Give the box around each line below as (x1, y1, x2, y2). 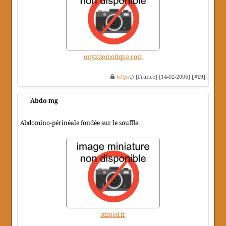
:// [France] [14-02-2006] (130, 73, 192, 81)
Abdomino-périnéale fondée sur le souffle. (20, 119, 140, 128)
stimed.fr (100, 210, 126, 219)
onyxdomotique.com (83, 52, 143, 62)
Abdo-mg (30, 96, 58, 105)
